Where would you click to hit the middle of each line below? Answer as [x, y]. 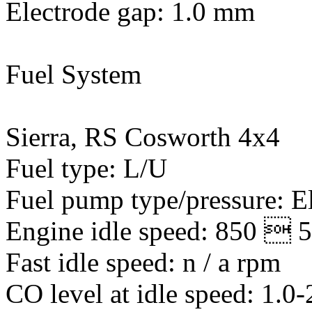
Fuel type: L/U [86, 168]
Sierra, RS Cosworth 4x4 [143, 137]
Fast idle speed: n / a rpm [143, 262]
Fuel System [73, 74]
